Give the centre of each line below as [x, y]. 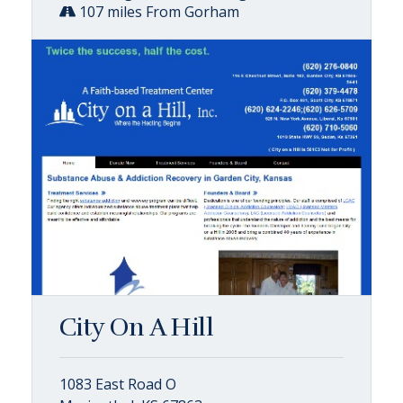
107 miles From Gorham [157, 12]
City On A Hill [137, 327]
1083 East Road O [118, 384]
